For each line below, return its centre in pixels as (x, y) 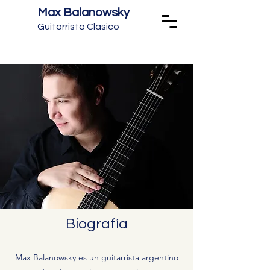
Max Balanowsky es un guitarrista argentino (96, 257)
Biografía (96, 224)
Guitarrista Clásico (78, 27)
